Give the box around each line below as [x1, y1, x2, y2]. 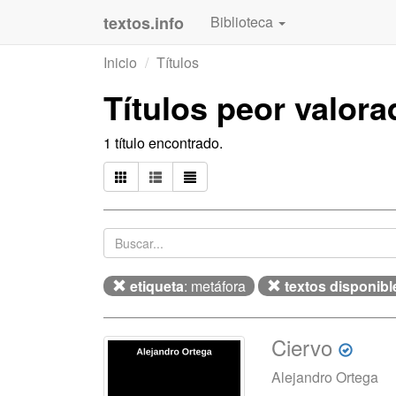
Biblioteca [210, 11, 277, 32]
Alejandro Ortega [271, 367, 378, 387]
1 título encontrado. [103, 133, 223, 153]
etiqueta [130, 276, 184, 296]
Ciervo [271, 331, 332, 362]
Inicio [103, 52, 137, 72]
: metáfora [184, 276, 246, 296]
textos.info [103, 11, 184, 34]
